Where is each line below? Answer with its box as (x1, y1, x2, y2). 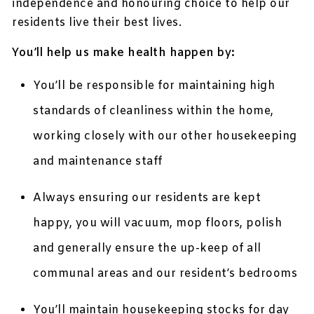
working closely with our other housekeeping (33, 129, 297, 144)
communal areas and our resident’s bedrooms (33, 266, 298, 282)
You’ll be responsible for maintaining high (33, 78, 275, 94)
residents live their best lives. (12, 15, 182, 31)
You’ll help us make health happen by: (12, 46, 235, 61)
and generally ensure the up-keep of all (33, 241, 261, 257)
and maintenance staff (33, 154, 163, 170)
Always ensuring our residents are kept (33, 191, 261, 206)
